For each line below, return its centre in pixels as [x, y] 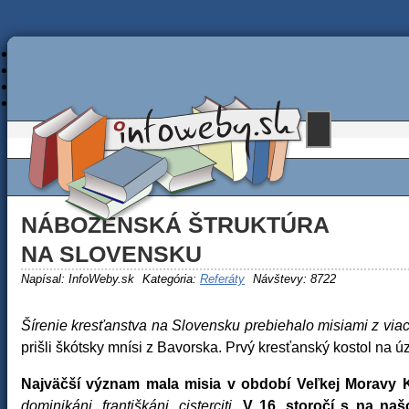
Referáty [222, 279]
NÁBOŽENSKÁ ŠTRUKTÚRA [175, 225]
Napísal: [45, 279]
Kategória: [171, 279]
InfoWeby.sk [101, 279]
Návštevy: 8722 [294, 279]
